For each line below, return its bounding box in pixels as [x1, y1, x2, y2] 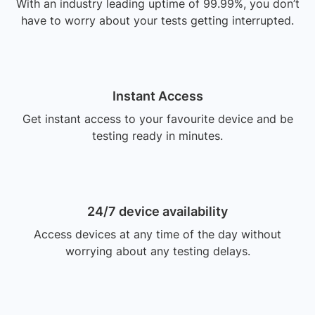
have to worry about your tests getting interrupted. [21, 13, 294, 28]
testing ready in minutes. [92, 129, 223, 143]
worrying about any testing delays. [65, 244, 250, 259]
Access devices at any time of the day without [34, 227, 281, 242]
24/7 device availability [87, 204, 228, 219]
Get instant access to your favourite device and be [22, 112, 293, 127]
